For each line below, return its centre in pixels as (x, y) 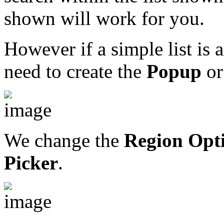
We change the (64, 140)
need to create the (75, 71)
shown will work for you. (104, 18)
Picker (31, 163)
